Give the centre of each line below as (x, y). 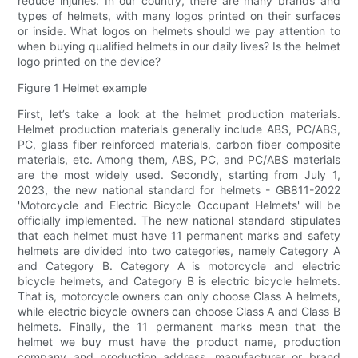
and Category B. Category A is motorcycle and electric (179, 266)
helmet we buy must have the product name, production (179, 342)
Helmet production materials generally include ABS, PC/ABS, (179, 129)
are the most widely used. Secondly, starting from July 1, (179, 175)
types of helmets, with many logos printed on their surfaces (179, 16)
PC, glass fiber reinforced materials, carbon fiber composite (179, 145)
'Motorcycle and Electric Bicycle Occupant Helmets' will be (179, 205)
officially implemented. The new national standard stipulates (179, 221)
